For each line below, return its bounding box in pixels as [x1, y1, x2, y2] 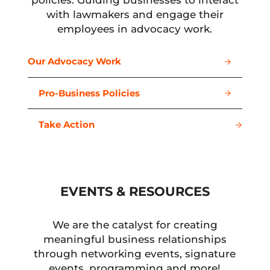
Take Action [39, 119, 95, 131]
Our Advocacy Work [28, 56, 122, 67]
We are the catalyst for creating [52, 219, 218, 231]
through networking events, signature [34, 248, 236, 260]
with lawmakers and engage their [46, 8, 224, 21]
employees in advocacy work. [57, 23, 213, 36]
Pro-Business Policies [39, 87, 140, 99]
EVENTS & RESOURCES [60, 184, 210, 199]
